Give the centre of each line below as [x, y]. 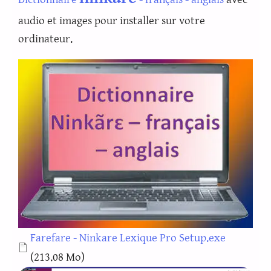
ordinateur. [45, 38]
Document [43, 237]
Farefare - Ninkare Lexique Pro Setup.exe [128, 238]
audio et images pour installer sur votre [112, 20]
